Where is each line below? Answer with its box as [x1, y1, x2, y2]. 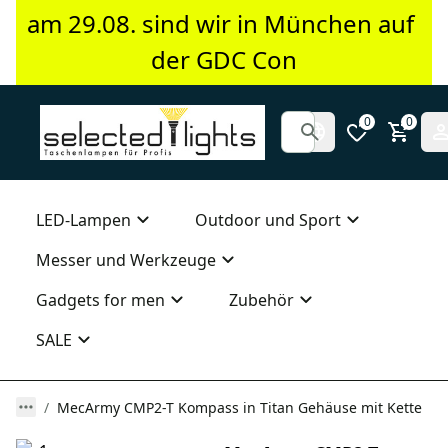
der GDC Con [150, 43, 297, 77]
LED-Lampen [36, 209, 131, 232]
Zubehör [229, 289, 294, 312]
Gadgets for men [36, 289, 165, 312]
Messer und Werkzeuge [36, 249, 216, 272]
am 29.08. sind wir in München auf [27, 7, 415, 41]
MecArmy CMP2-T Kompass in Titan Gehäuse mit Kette [57, 398, 422, 418]
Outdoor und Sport [195, 209, 341, 232]
